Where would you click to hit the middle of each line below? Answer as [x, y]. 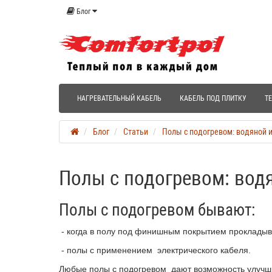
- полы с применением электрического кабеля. [155, 250]
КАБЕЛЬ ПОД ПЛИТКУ [213, 99]
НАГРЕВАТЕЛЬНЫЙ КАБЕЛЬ [119, 99]
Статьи [136, 132]
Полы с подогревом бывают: [157, 210]
